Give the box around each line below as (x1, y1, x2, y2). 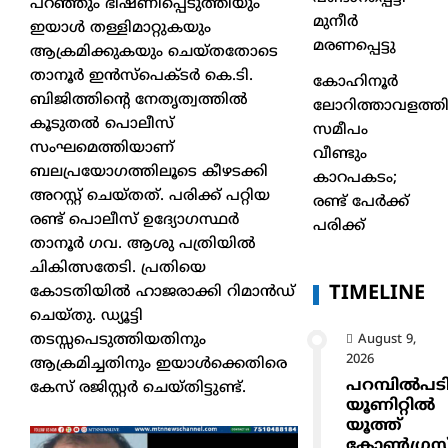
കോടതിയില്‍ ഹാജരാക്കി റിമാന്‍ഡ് (30, 282, 295, 302)
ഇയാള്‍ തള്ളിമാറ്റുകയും (30, 18, 211, 38)
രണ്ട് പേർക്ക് (313, 192, 410, 212)
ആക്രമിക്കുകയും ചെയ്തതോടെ (30, 42, 278, 62)
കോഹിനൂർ (313, 72, 399, 92)
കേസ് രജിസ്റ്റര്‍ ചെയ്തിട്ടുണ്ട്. (30, 378, 246, 398)
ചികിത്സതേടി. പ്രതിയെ (30, 258, 206, 278)
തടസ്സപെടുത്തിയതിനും (30, 330, 206, 350)
